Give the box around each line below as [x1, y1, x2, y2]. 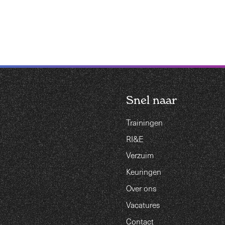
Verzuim [126, 150, 154, 161]
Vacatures [126, 199, 160, 210]
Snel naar [126, 92, 177, 106]
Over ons [126, 183, 157, 194]
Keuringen [126, 166, 161, 177]
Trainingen [126, 117, 163, 128]
